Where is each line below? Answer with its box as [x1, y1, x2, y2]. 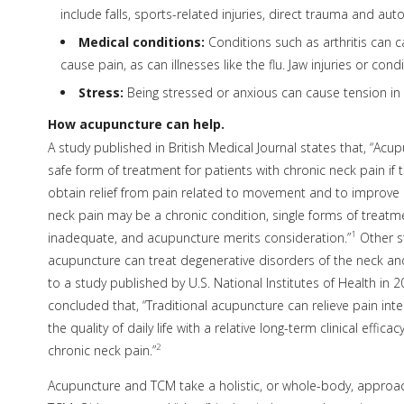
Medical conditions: [78, 32, 205, 50]
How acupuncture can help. [47, 115, 225, 133]
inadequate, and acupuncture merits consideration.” [47, 228, 351, 246]
